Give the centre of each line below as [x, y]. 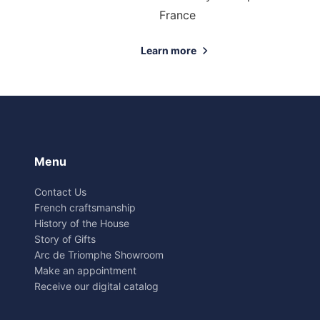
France [177, 15]
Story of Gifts [65, 239]
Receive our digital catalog [96, 286]
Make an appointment [85, 270]
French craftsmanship [85, 207]
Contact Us [60, 192]
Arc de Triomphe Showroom [99, 255]
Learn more [169, 50]
